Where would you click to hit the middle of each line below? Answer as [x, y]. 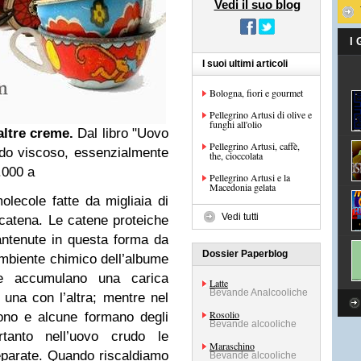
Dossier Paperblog [245, 254]
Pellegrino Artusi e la [250, 177]
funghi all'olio [236, 124]
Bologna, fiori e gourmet [256, 93]
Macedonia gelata [243, 187]
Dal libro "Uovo [123, 133]
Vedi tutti [240, 217]
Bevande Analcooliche [259, 293]
